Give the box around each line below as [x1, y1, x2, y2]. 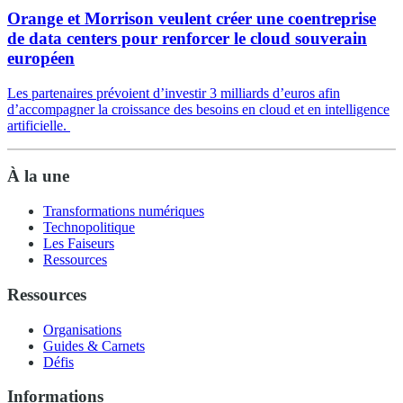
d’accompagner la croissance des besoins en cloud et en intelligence [7, 101, 390, 117]
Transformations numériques [43, 203, 204, 219]
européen [7, 49, 75, 68]
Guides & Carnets [43, 337, 145, 354]
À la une [7, 166, 69, 186]
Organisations [43, 321, 121, 337]
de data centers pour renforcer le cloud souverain [7, 29, 367, 49]
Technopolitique [43, 219, 135, 236]
